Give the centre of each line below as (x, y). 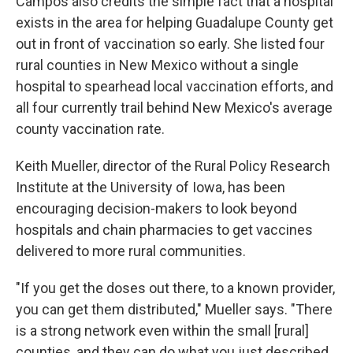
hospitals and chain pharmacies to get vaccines (164, 229)
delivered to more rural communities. (131, 251)
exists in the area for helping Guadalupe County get (175, 22)
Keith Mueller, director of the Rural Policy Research (173, 165)
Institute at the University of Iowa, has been (150, 187)
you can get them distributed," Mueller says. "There (174, 309)
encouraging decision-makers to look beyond (156, 208)
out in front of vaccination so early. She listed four (170, 43)
